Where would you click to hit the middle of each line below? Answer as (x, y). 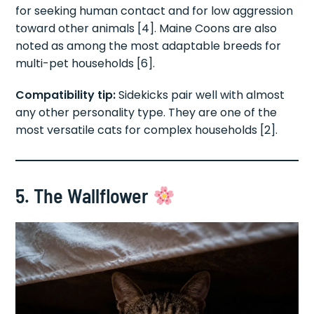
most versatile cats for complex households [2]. (147, 130)
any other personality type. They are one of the (146, 112)
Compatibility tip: (66, 95)
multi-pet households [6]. (86, 63)
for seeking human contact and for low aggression (155, 11)
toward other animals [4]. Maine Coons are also (146, 28)
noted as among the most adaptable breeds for (149, 46)
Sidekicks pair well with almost (200, 95)
